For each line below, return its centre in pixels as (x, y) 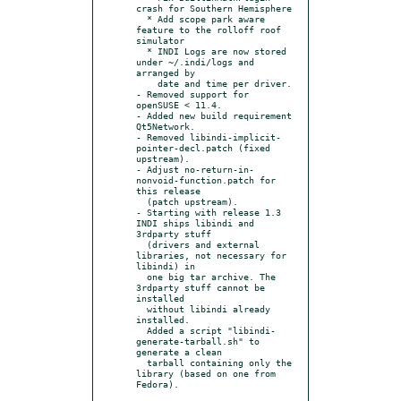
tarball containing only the (141, 362)
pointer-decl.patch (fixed (203, 147)
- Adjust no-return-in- (195, 169)
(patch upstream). (141, 201)
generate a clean (179, 351)
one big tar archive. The (141, 276)
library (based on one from (206, 373)
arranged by (166, 72)
